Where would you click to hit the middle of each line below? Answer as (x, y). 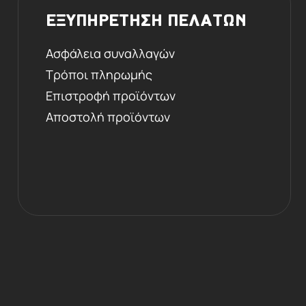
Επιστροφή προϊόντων (111, 95)
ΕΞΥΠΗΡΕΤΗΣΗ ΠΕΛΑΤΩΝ (146, 21)
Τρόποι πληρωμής (99, 74)
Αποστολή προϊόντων (108, 116)
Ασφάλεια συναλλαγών (110, 53)
